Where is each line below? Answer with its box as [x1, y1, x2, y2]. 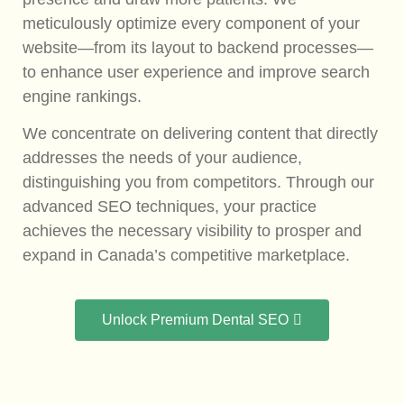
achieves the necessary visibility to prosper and [23, 222, 362, 241]
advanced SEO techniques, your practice [23, 197, 317, 216]
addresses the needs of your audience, [23, 149, 302, 168]
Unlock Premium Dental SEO [102, 311, 289, 327]
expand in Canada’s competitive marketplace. [23, 246, 350, 265]
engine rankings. [23, 87, 142, 106]
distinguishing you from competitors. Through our [23, 173, 374, 192]
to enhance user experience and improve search [23, 62, 370, 81]
